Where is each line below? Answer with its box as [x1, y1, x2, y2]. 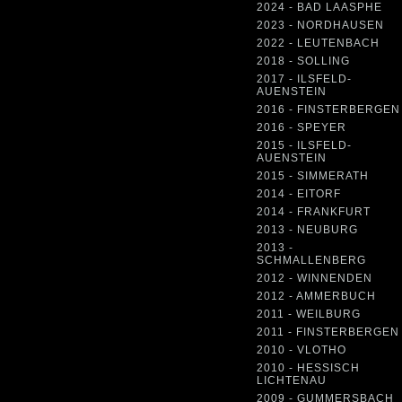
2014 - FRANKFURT [257, 205, 371, 218]
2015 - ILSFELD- [257, 138, 352, 152]
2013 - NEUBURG [257, 223, 358, 236]
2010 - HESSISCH [257, 361, 360, 374]
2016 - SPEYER [257, 120, 346, 134]
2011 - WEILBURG [257, 307, 361, 320]
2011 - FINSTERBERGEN [257, 325, 399, 338]
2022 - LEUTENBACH [257, 36, 380, 49]
